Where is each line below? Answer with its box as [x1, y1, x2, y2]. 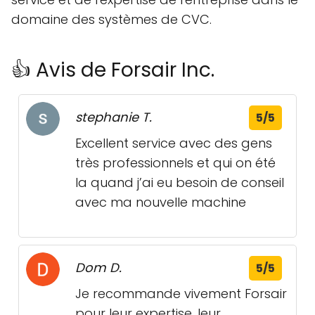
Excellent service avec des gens [75, 134, 272, 153]
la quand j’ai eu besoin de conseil [75, 174, 284, 192]
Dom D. [75, 259, 122, 277]
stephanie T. [75, 108, 152, 127]
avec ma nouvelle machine [75, 193, 246, 212]
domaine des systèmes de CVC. [11, 11, 212, 29]
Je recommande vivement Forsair [75, 285, 287, 303]
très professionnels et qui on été [75, 154, 276, 172]
